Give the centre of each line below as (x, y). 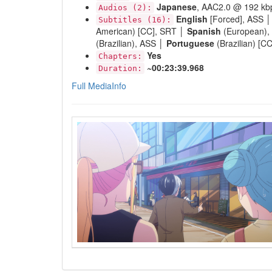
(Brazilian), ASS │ (131, 43)
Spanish (204, 31)
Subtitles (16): (135, 20)
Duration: (120, 68)
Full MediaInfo (99, 86)
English (192, 19)
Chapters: (120, 56)
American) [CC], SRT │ (141, 31)
